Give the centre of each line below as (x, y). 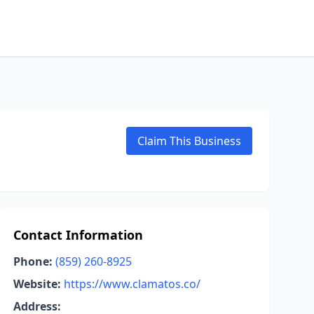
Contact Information (78, 235)
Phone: (33, 261)
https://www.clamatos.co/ (132, 284)
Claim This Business (189, 141)
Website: (37, 284)
